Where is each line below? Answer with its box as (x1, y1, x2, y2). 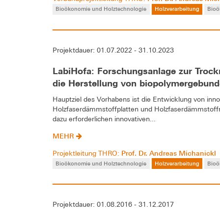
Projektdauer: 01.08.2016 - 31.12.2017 (53, 200, 174, 208)
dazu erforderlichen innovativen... (53, 114, 156, 123)
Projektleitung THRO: (53, 149, 121, 157)
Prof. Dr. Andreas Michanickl (121, 148, 216, 157)
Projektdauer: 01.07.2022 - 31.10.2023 (53, 46, 174, 54)
